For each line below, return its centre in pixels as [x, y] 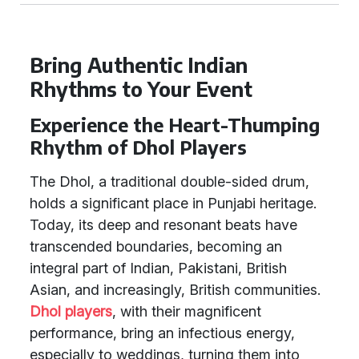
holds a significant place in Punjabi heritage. [173, 203]
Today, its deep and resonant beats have [163, 225]
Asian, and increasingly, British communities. [175, 290]
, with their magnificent [187, 311]
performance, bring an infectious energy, [162, 333]
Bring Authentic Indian [139, 65]
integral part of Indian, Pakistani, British [158, 268]
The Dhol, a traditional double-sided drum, [169, 182]
